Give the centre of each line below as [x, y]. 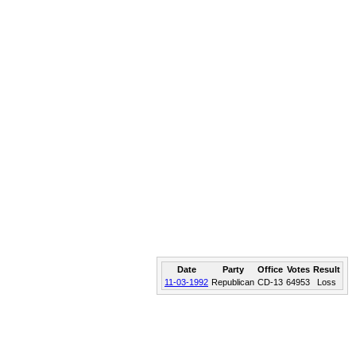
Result [327, 269]
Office [270, 269]
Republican [233, 282]
